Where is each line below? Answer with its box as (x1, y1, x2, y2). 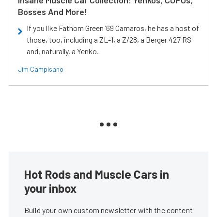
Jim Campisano (18, 64, 63, 73)
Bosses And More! (18, 6, 87, 17)
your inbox (24, 181, 77, 195)
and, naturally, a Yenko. (27, 46, 100, 56)
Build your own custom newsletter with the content (24, 205, 193, 215)
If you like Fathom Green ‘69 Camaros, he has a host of (27, 23, 199, 32)
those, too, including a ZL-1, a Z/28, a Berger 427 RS (27, 34, 191, 44)
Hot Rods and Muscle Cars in (24, 167, 169, 181)
